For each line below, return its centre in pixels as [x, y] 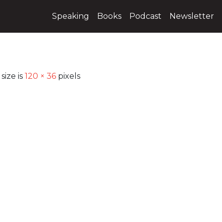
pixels [68, 76]
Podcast [145, 16]
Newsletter [192, 16]
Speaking [71, 16]
